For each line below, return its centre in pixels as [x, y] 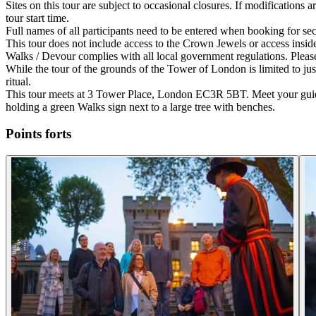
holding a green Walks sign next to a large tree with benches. [140, 107]
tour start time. [37, 18]
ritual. [18, 81]
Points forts [38, 134]
